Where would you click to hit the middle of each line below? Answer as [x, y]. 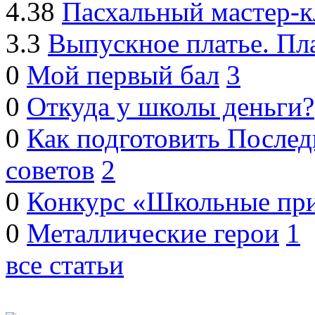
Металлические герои [153, 233]
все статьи [65, 264]
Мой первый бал [123, 75]
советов [50, 169]
